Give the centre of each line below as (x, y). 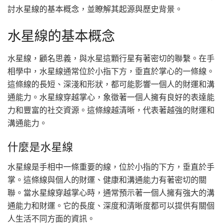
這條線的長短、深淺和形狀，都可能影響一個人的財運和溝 (111, 84)
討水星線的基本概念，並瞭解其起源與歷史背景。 (95, 9)
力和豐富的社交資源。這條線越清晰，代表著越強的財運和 (111, 110)
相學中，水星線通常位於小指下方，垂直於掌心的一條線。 (111, 71)
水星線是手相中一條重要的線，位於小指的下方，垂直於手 (111, 167)
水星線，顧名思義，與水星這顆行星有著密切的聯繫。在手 (111, 58)
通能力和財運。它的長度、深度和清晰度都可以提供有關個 (111, 206)
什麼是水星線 (40, 147)
